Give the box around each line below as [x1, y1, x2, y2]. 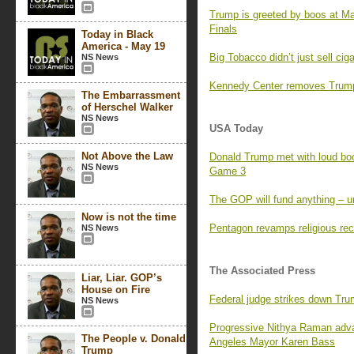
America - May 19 [81, 40, 165, 52]
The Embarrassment [81, 89, 180, 101]
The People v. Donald [81, 333, 186, 345]
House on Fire [81, 284, 150, 296]
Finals [209, 23, 237, 35]
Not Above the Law [81, 150, 173, 162]
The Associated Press [209, 265, 315, 277]
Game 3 [209, 165, 246, 177]
